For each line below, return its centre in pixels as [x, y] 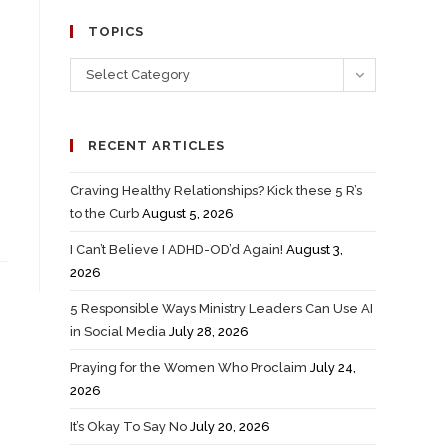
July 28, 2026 [209, 331]
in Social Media [118, 331]
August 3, [314, 249]
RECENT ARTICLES [156, 145]
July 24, [333, 367]
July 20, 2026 [230, 426]
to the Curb [104, 213]
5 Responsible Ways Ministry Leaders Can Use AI [221, 308]
